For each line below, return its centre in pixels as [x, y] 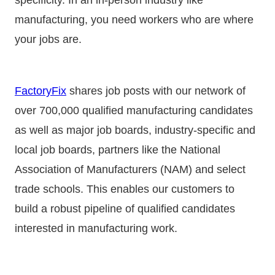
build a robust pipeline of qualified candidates [125, 208]
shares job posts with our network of [156, 91]
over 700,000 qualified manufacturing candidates [134, 110]
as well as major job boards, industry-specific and [135, 130]
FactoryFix [41, 91]
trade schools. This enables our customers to [125, 189]
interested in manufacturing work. [96, 228]
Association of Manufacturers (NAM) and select [130, 169]
